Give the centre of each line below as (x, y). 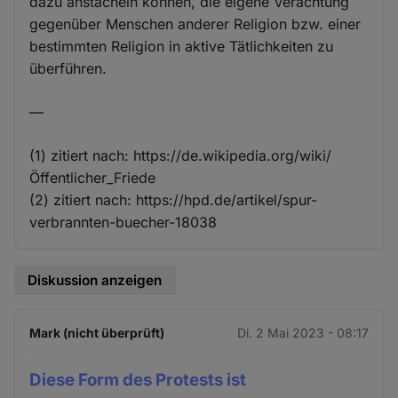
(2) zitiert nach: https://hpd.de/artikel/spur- (174, 200)
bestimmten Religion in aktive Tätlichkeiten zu (182, 47)
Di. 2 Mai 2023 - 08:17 (302, 332)
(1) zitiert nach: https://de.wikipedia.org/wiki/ (181, 156)
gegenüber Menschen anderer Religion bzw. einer (195, 24)
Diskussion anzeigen (95, 281)
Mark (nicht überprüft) (97, 332)
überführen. (68, 69)
